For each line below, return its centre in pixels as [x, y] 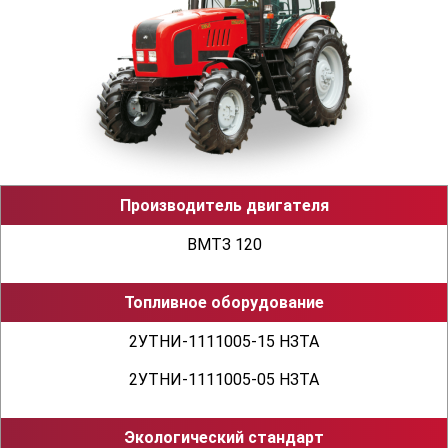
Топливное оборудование [224, 302]
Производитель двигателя [224, 205]
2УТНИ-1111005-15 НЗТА [224, 341]
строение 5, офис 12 [224, 17]
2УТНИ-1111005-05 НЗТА [224, 379]
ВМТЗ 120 [224, 244]
